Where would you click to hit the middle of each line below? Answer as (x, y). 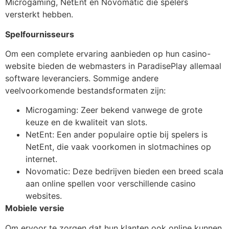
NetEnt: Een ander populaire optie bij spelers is (117, 135)
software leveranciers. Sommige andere (82, 78)
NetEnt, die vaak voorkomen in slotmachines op (118, 147)
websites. (44, 196)
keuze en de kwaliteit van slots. (86, 122)
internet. (41, 159)
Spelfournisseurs (40, 34)
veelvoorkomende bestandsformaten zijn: (85, 90)
